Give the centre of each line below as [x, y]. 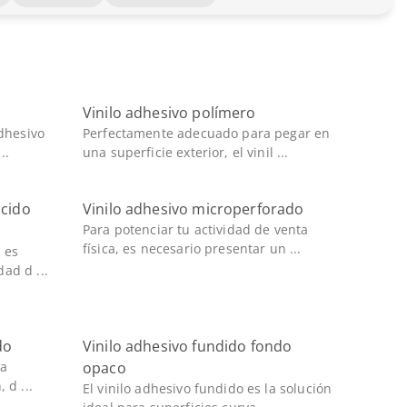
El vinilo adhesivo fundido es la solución [207, 388]
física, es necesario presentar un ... [192, 248]
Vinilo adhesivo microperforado [193, 209]
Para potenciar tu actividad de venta [195, 229]
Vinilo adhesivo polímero [169, 113]
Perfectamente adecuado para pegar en [206, 133]
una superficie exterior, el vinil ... [185, 152]
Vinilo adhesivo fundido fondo [187, 346]
